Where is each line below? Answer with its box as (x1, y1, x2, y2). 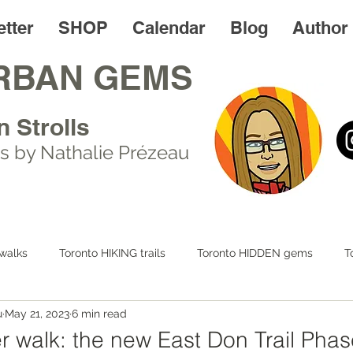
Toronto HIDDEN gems (197, 246, 313, 259)
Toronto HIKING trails (59, 246, 165, 259)
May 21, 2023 (5, 307, 69, 320)
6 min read (72, 307, 127, 320)
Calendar (132, 17, 206, 38)
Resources (286, 309, 340, 322)
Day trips (54, 309, 101, 322)
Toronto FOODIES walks (132, 309, 255, 322)
